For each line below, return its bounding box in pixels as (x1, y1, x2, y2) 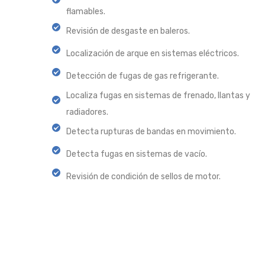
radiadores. (66, 107, 108, 118)
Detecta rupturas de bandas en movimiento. (66, 127, 236, 137)
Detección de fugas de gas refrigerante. (66, 71, 219, 82)
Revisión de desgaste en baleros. (66, 26, 190, 37)
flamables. (66, 7, 105, 17)
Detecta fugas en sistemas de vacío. (66, 149, 207, 160)
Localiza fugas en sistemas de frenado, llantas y (66, 91, 250, 101)
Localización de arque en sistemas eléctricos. (66, 49, 239, 59)
